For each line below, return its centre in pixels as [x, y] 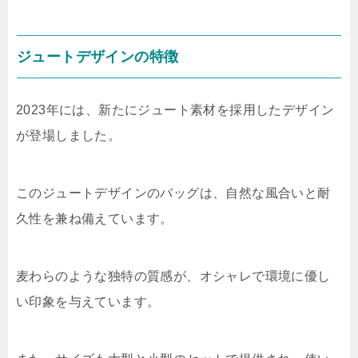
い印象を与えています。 [88, 302]
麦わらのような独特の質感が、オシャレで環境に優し [173, 276]
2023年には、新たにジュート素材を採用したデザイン [175, 110]
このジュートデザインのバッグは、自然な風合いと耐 [173, 193]
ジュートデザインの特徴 [98, 57]
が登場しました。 [69, 135]
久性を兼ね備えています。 [95, 219]
